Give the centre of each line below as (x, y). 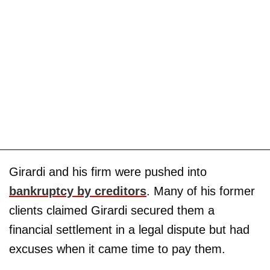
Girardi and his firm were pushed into (108, 172)
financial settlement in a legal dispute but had (129, 230)
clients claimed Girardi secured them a (112, 211)
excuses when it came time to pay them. (117, 249)
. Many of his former (201, 191)
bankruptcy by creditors (78, 191)
